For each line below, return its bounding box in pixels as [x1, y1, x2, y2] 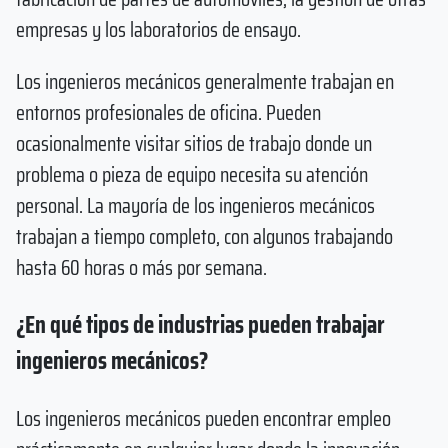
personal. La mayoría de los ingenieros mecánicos [16, 188, 375, 222]
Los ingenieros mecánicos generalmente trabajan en [16, 64, 394, 98]
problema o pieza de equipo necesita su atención [16, 157, 368, 191]
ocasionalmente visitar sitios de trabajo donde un [16, 126, 372, 160]
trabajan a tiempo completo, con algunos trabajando [16, 219, 393, 253]
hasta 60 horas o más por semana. [16, 250, 267, 284]
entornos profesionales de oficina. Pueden [16, 95, 321, 129]
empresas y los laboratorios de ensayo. [16, 12, 301, 46]
